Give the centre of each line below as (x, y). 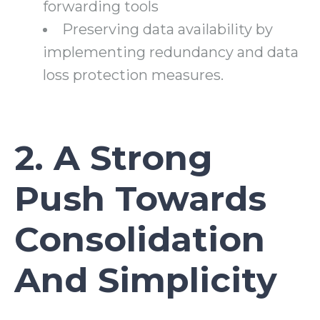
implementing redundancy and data (171, 52)
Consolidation (140, 240)
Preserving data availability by (167, 30)
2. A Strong (114, 158)
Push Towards (140, 199)
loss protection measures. (133, 75)
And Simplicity (146, 280)
